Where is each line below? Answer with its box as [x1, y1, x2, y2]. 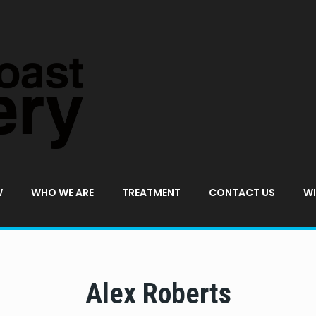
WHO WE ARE [31, 186, 94, 200]
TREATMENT [122, 186, 181, 200]
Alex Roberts [85, 277, 231, 310]
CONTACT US [209, 186, 275, 200]
